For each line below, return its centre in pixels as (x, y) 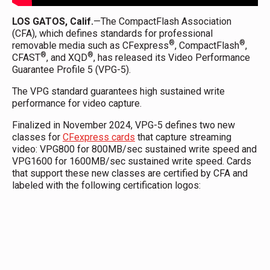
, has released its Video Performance (172, 57)
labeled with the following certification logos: (106, 185)
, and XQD (67, 57)
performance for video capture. (78, 103)
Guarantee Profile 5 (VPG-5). (71, 69)
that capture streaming (183, 137)
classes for (37, 137)
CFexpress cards (99, 137)
